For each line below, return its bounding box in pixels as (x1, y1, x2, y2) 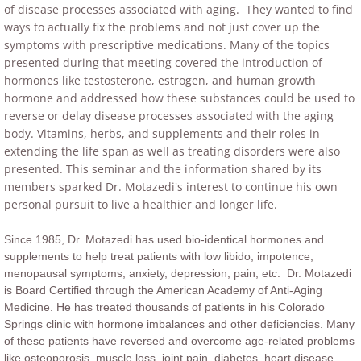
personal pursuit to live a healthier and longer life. (4, 197, 277, 212)
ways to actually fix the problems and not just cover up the (4, 19, 320, 35)
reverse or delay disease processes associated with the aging (4, 108, 334, 123)
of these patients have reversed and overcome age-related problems (4, 334, 355, 347)
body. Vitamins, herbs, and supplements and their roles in (4, 126, 320, 141)
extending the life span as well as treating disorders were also (4, 143, 340, 159)
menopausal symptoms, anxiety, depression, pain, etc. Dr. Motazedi (4, 267, 351, 280)
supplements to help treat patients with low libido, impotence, (4, 250, 313, 263)
